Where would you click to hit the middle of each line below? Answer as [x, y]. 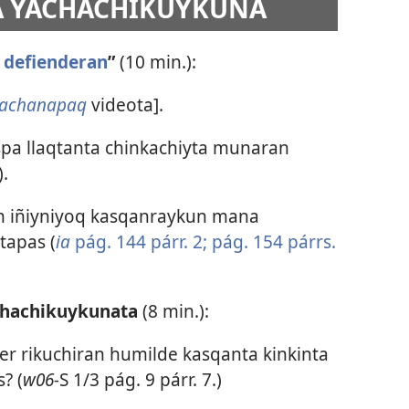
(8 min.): [175, 310]
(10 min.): [157, 61]
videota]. [125, 104]
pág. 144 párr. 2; [141, 242]
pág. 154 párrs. [271, 242]
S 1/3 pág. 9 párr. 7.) [140, 379]
